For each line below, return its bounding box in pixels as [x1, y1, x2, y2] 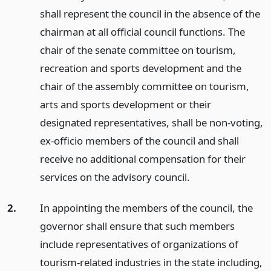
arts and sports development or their [39, 97, 211, 111]
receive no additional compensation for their [39, 152, 246, 166]
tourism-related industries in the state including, [39, 255, 263, 269]
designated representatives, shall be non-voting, [39, 116, 263, 129]
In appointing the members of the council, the [39, 200, 253, 215]
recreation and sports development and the [39, 61, 241, 75]
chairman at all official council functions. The [39, 25, 245, 39]
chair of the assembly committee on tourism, [39, 79, 249, 93]
